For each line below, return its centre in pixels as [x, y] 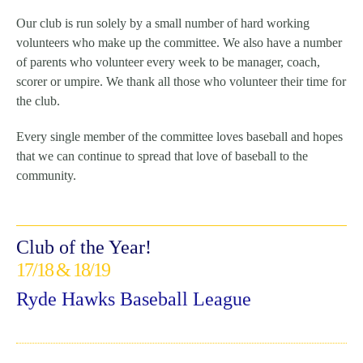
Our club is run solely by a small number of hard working [163, 23]
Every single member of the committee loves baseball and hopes [179, 136]
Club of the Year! [84, 247]
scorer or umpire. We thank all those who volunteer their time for [181, 82]
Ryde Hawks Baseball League [134, 299]
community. [46, 175]
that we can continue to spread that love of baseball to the [162, 156]
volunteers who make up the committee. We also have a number [179, 43]
